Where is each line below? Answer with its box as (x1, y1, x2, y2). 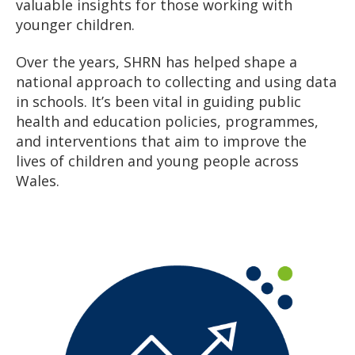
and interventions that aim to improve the (16, 132, 307, 151)
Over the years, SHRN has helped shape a (16, 52, 297, 72)
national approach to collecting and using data (16, 72, 337, 92)
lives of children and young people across (16, 151, 299, 171)
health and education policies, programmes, (16, 112, 319, 132)
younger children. (16, 14, 135, 34)
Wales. (16, 171, 59, 191)
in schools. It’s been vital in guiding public (16, 92, 301, 112)
